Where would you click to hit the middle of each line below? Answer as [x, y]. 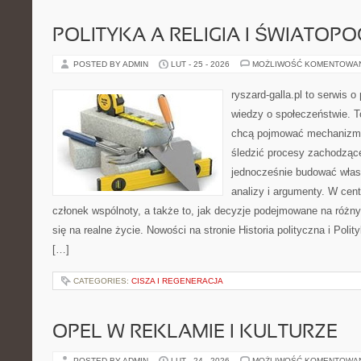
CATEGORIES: [102, 281]
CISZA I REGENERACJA [177, 281]
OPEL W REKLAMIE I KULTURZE [195, 333]
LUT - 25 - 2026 [200, 64]
